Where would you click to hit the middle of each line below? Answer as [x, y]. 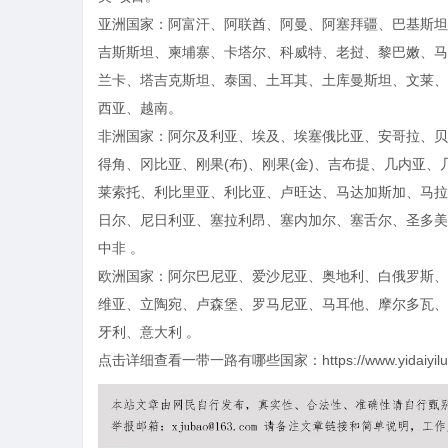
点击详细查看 [140, 360]
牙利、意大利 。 [149, 332]
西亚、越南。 [140, 108]
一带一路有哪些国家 [245, 360]
